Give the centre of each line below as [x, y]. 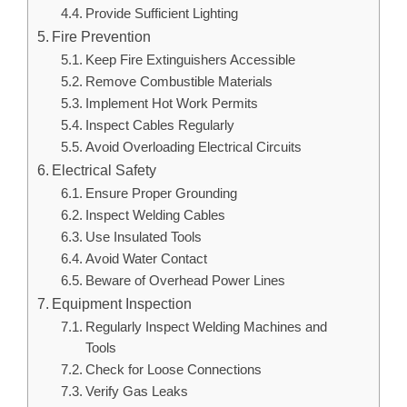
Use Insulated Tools [143, 238]
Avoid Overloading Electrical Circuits [193, 148]
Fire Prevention [102, 37]
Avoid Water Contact [146, 259]
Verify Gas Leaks [136, 392]
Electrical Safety [104, 170]
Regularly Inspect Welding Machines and [206, 328]
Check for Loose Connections [173, 370]
